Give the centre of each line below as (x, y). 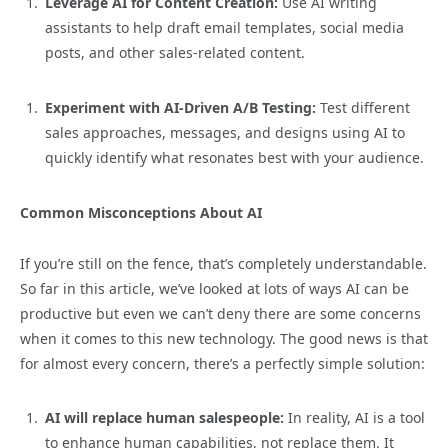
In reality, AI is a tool (354, 418)
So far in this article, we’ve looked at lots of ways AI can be (214, 288)
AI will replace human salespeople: (164, 418)
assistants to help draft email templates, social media (224, 28)
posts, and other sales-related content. (175, 53)
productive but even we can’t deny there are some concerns (220, 313)
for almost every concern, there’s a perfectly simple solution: (222, 363)
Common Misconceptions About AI (141, 212)
